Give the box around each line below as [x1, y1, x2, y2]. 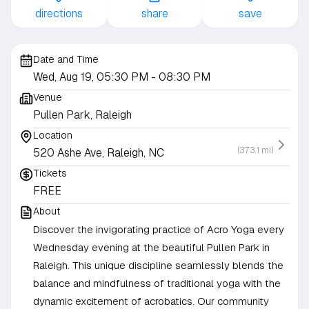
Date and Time [33, 53, 99, 65]
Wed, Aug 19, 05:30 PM [33, 70, 151, 83]
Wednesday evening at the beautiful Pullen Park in [33, 241, 270, 253]
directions [34, 6, 83, 20]
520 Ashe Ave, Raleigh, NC [33, 146, 164, 159]
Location [33, 129, 72, 141]
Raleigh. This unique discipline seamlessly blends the [33, 259, 283, 271]
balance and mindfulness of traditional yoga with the [33, 277, 281, 289]
